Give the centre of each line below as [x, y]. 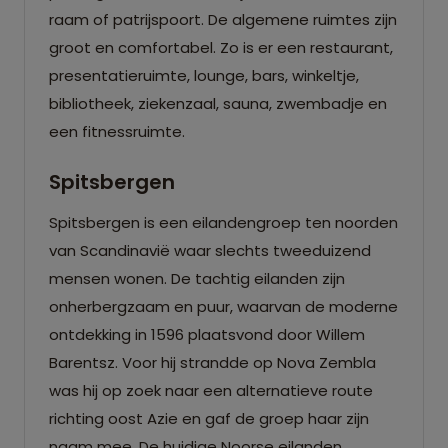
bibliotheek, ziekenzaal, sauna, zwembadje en [218, 103]
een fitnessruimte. [117, 131]
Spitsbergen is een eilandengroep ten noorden [223, 222]
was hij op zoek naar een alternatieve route [211, 390]
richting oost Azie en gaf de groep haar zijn [209, 418]
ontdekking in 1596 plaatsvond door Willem [207, 334]
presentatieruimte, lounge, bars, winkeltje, [204, 75]
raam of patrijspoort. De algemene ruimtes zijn [223, 19]
